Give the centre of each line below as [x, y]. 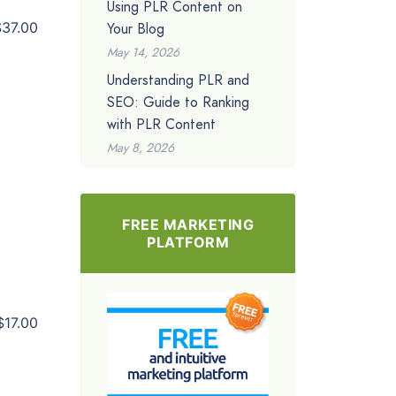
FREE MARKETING [188, 224]
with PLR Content [161, 124]
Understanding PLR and [178, 80]
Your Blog [136, 28]
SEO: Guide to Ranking [178, 102]
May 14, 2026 [143, 52]
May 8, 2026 [141, 147]
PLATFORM [188, 242]
